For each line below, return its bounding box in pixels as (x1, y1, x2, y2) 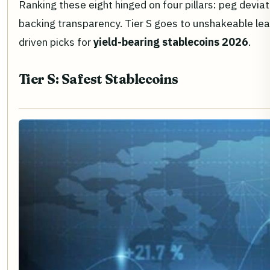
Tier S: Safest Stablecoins (19, 71, 178, 88)
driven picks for (19, 34, 93, 49)
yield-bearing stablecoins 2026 (93, 34, 248, 49)
